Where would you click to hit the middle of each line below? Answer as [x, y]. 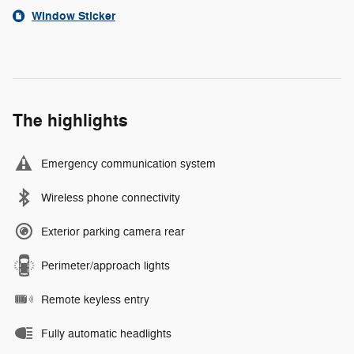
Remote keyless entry [95, 299]
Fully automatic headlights [106, 333]
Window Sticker [73, 16]
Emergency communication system [128, 164]
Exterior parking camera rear [113, 232]
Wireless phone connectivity [111, 198]
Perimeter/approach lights [105, 265]
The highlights [70, 121]
